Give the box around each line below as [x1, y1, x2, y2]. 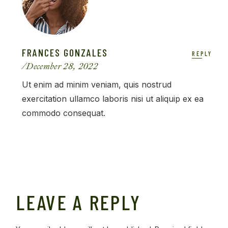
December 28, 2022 [26, 61, 98, 72]
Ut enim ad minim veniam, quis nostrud [21, 79, 172, 90]
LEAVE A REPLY [16, 189, 141, 215]
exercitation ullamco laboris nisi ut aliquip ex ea [21, 94, 204, 104]
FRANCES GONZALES [21, 46, 108, 59]
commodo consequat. [21, 108, 105, 119]
